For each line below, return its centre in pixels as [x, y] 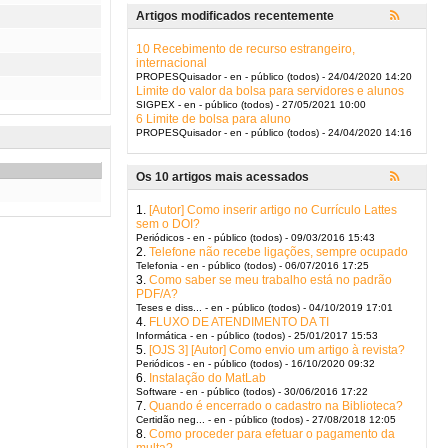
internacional [171, 63]
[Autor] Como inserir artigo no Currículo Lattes [273, 210]
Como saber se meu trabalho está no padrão [270, 280]
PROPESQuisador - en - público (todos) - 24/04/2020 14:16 [274, 132]
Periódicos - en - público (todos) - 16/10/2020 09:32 [255, 363]
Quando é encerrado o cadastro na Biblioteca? [276, 406]
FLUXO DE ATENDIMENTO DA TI [239, 322]
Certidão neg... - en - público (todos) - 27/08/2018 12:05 [266, 419]
